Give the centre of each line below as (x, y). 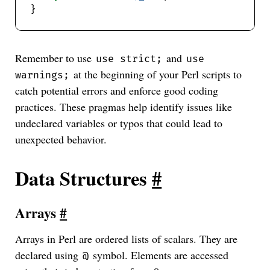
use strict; (129, 59)
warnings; (42, 76)
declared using (49, 255)
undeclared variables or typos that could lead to (119, 123)
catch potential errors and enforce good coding (117, 91)
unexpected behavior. (61, 140)
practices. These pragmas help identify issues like (124, 107)
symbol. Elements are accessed (159, 255)
